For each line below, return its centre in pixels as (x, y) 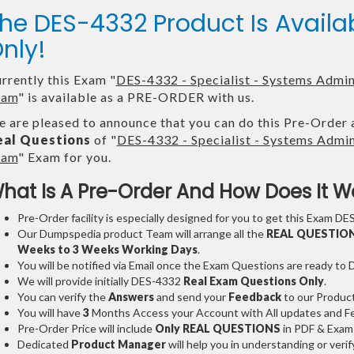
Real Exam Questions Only (253, 281)
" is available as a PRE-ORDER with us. (136, 97)
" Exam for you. (64, 157)
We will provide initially (73, 281)
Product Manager (118, 345)
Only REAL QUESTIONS (217, 329)
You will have (50, 313)
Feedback (254, 297)
